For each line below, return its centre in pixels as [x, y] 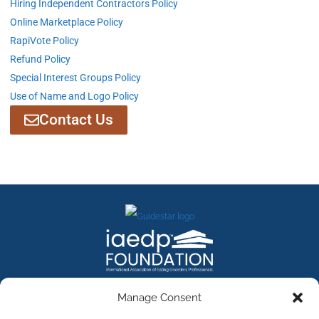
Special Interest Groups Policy [75, 78]
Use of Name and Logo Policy [74, 96]
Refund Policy [40, 59]
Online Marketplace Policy [67, 22]
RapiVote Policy [45, 41]
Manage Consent [159, 298]
